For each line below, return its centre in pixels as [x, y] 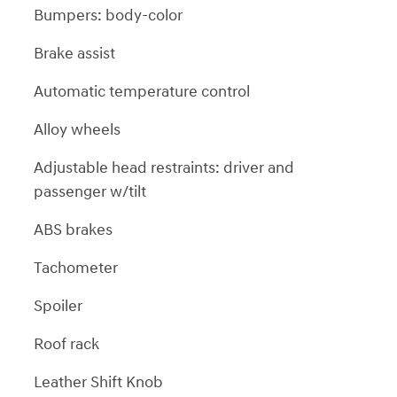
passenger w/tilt [90, 191]
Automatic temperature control [142, 91]
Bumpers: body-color [108, 15]
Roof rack [66, 344]
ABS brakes [73, 230]
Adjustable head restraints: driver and [164, 167]
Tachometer [76, 268]
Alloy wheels [77, 129]
